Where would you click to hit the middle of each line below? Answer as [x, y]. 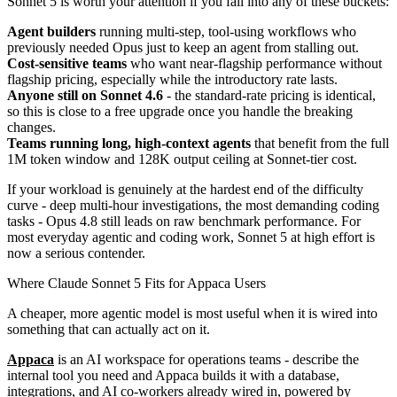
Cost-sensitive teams [67, 63]
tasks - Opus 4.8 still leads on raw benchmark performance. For [184, 221]
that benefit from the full [320, 143]
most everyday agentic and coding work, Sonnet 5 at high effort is [191, 237]
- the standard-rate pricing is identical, [269, 95]
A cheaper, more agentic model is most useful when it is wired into [192, 313]
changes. [31, 127]
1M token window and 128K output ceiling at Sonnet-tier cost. [182, 159]
